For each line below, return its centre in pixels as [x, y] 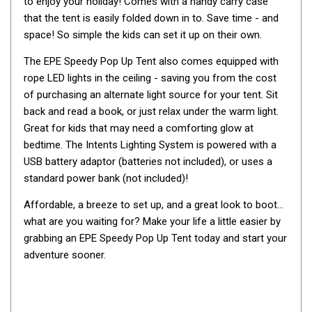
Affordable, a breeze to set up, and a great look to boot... [154, 205]
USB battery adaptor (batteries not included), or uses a [148, 162]
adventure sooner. [65, 255]
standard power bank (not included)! [106, 179]
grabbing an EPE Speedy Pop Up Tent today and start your [155, 239]
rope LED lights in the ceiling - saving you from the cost [150, 78]
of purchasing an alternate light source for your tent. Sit [151, 95]
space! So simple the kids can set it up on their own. [143, 35]
